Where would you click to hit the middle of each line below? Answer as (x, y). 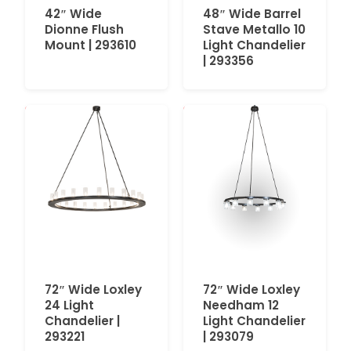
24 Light (69, 305)
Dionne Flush (84, 29)
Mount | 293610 (90, 45)
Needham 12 (241, 305)
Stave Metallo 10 (254, 29)
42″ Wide (73, 13)
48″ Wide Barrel (252, 13)
